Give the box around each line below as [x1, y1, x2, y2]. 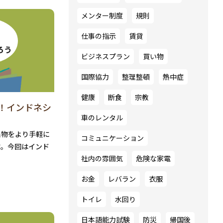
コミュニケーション [81, 133, 144, 143]
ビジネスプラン [81, 51, 130, 61]
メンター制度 [81, 10, 123, 20]
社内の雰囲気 [81, 153, 123, 163]
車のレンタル [81, 112, 123, 122]
